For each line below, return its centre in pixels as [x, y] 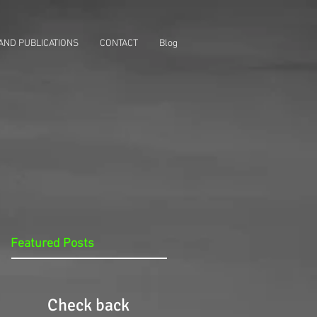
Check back [88, 305]
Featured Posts [52, 244]
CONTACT [119, 44]
